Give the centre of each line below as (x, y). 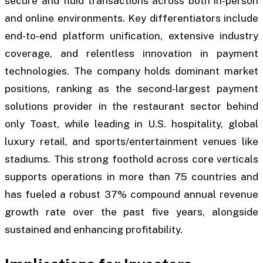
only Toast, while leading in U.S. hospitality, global (131, 124)
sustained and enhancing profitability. (94, 230)
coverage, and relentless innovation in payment (131, 54)
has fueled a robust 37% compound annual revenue (131, 195)
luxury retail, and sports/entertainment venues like (131, 142)
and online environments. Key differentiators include (131, 18)
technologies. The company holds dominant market (131, 71)
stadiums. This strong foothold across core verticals (131, 159)
